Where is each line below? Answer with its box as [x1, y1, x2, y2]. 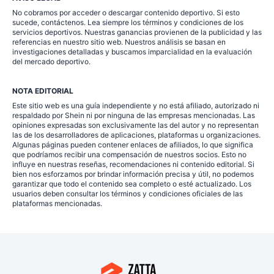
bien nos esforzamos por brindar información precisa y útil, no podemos [12, 169, 254, 179]
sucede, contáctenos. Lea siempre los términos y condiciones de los [12, 18, 243, 28]
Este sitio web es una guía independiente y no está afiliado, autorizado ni [12, 101, 259, 111]
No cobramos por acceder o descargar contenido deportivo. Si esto [12, 8, 240, 18]
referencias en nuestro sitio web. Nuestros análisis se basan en [12, 37, 226, 47]
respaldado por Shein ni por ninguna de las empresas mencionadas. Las [12, 111, 255, 120]
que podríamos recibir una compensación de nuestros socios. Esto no [12, 150, 246, 160]
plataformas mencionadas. [12, 199, 102, 209]
